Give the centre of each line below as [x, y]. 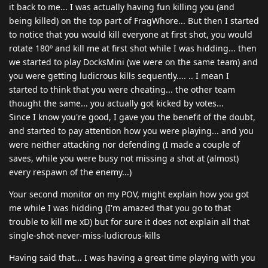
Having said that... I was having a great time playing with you [132, 257]
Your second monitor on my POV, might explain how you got [129, 194]
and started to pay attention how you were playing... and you [131, 130]
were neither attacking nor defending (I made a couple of [124, 144]
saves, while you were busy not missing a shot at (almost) [124, 158]
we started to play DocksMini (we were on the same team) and [133, 62]
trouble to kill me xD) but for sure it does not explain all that [129, 221]
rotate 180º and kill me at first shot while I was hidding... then [133, 48]
